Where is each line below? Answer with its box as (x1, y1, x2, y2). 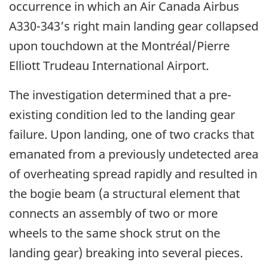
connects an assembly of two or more (9, 205, 218, 221)
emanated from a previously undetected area (9, 145, 258, 162)
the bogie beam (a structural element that (9, 185, 240, 202)
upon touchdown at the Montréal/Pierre (9, 37, 230, 54)
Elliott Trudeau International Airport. (9, 57, 209, 74)
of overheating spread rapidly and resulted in (9, 165, 257, 182)
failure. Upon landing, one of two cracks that (9, 126, 254, 142)
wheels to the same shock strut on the (9, 224, 220, 241)
